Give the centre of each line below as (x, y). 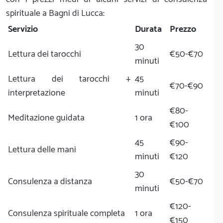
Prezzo (183, 29)
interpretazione (37, 93)
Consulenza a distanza (50, 181)
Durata (148, 29)
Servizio (23, 29)
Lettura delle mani (42, 150)
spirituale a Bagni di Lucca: (55, 13)
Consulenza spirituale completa (66, 213)
